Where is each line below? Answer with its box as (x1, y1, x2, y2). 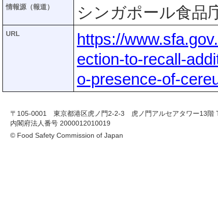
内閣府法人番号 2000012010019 (10, 120, 110, 127)
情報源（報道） (6, 3, 54, 11)
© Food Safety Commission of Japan (10, 132, 123, 139)
